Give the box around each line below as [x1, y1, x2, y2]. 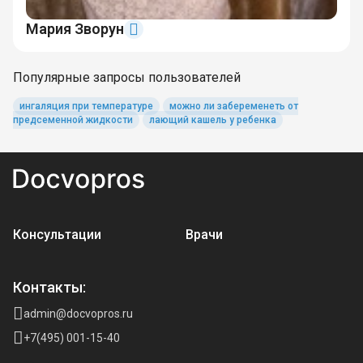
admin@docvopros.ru [23, 307, 133, 320]
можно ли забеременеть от [169, 100, 298, 112]
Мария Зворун [26, 20, 124, 37]
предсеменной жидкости [13, 114, 133, 126]
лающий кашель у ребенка [149, 114, 276, 126]
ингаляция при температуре [19, 100, 153, 112]
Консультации [13, 227, 101, 242]
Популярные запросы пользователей [13, 70, 241, 85]
